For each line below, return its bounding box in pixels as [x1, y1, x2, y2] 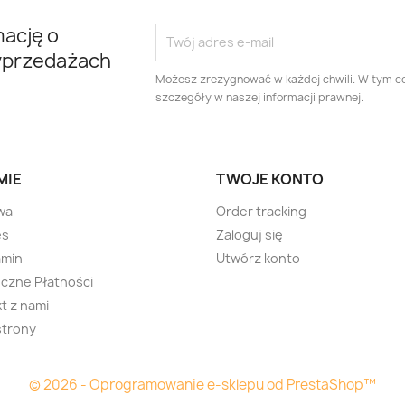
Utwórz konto [216, 249, 300, 267]
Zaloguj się [216, 225, 283, 243]
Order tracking [216, 202, 306, 220]
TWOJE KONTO [216, 168, 324, 189]
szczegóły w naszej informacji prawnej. [155, 89, 364, 105]
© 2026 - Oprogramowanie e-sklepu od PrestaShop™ [29, 374, 376, 394]
